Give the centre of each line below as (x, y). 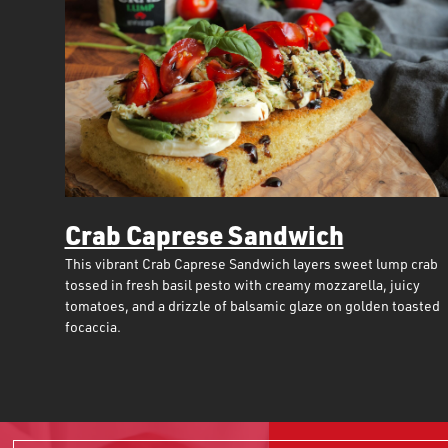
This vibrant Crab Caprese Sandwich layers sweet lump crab (251, 263)
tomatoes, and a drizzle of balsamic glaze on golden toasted (252, 305)
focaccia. (92, 326)
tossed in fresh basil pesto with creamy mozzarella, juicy (242, 284)
